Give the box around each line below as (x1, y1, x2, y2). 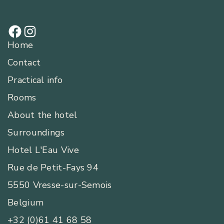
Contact (7, 56, 41, 69)
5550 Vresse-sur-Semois (7, 179, 112, 191)
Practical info (7, 74, 63, 86)
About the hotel (7, 109, 77, 121)
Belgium (7, 196, 44, 209)
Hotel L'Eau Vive (7, 144, 79, 156)
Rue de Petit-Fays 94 (7, 161, 98, 174)
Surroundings (7, 126, 65, 139)
